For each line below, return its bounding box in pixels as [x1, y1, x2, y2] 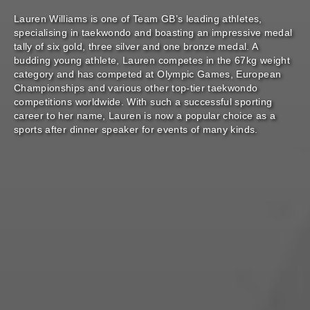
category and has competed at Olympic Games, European [14, 69, 282, 80]
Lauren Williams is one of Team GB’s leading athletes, [14, 13, 262, 25]
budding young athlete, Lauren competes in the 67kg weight [14, 55, 290, 66]
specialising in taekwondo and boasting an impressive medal [14, 27, 293, 39]
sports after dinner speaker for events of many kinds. [14, 124, 258, 136]
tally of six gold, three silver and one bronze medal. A [14, 41, 258, 53]
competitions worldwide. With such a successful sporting [14, 96, 273, 108]
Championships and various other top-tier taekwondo [14, 82, 258, 94]
